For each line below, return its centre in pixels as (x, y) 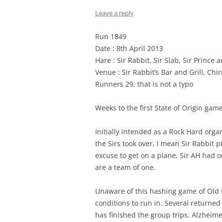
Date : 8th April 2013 (129, 48)
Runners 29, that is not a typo (144, 84)
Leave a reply (114, 13)
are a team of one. (125, 167)
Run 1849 (111, 36)
